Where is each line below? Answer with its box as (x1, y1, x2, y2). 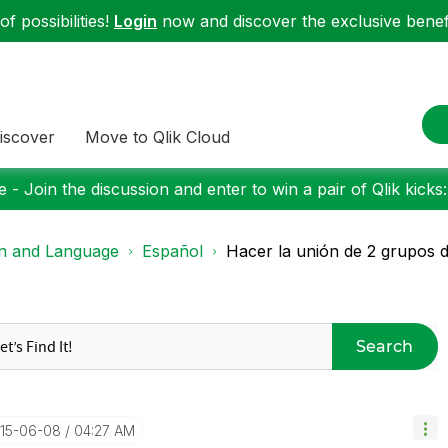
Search (356, 336, 414, 356)
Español (142, 241, 203, 261)
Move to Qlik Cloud (85, 126, 230, 147)
